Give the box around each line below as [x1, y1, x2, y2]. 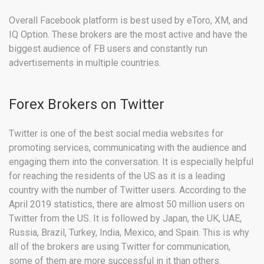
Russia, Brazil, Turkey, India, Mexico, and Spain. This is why [9, 226, 249, 238]
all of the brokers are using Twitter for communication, [9, 240, 230, 252]
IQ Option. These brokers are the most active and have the [9, 28, 247, 40]
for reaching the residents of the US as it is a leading [9, 170, 225, 181]
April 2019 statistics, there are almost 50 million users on [9, 198, 245, 210]
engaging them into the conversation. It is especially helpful [9, 156, 253, 167]
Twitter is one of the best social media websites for [9, 127, 223, 139]
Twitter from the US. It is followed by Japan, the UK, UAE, [9, 212, 242, 224]
